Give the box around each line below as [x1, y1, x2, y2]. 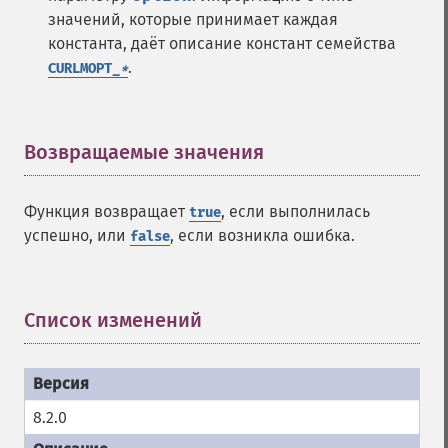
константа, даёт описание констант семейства [48, 34, 396, 53]
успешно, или [24, 226, 130, 245]
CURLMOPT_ [48, 60, 120, 77]
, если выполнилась [221, 202, 370, 221]
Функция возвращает [24, 202, 189, 221]
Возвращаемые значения [24, 140, 264, 164]
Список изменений [24, 308, 202, 332]
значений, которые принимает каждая [48, 10, 338, 29]
